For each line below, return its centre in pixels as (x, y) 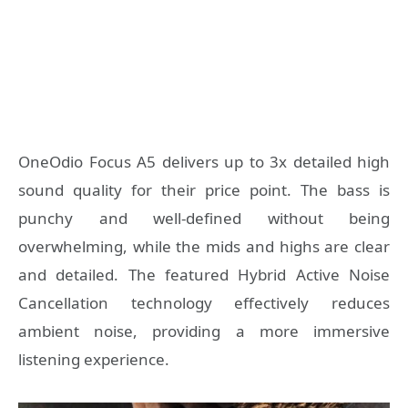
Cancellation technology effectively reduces (204, 303)
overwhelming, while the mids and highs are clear (204, 247)
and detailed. (73, 275)
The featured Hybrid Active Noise (259, 275)
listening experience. (96, 360)
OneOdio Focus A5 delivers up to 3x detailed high (204, 162)
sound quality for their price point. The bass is (204, 190)
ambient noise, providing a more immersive (204, 331)
